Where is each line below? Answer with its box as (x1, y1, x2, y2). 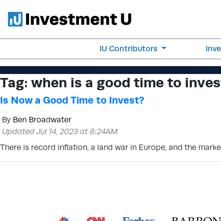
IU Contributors (100, 44, 160, 53)
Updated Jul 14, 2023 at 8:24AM (2, 127, 118, 136)
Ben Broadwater (13, 115, 72, 124)
